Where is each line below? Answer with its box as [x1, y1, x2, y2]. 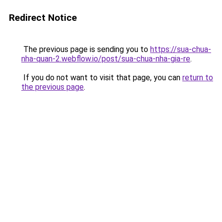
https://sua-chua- [150, 45, 211, 54]
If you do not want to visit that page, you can [21, 73, 182, 82]
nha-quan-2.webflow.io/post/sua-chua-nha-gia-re [21, 54, 190, 63]
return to [182, 73, 213, 82]
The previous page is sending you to [21, 45, 150, 54]
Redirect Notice [9, 12, 77, 23]
